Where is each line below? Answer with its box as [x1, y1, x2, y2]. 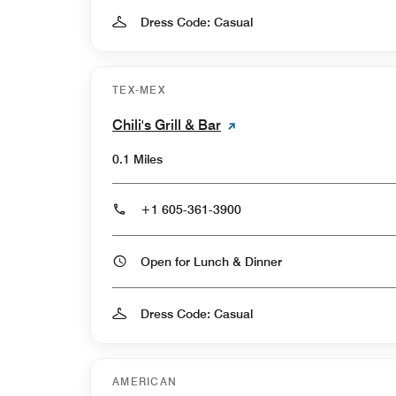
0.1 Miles [112, 151, 163, 166]
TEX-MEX [112, 82, 166, 96]
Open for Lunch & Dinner [245, 254, 282, 269]
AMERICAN [112, 374, 178, 388]
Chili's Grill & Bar [112, 116, 221, 133]
